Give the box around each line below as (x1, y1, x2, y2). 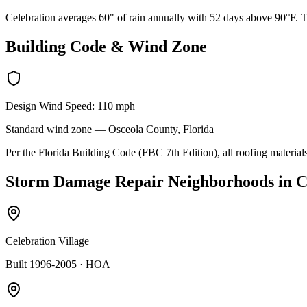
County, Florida (143, 123, 214, 136)
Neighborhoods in (164, 173, 296, 191)
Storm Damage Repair (5, 173, 164, 191)
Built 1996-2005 (5, 258, 77, 271)
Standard (5, 123, 44, 136)
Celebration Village (5, 235, 89, 247)
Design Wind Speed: (5, 100, 97, 112)
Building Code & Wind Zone (5, 38, 207, 56)
